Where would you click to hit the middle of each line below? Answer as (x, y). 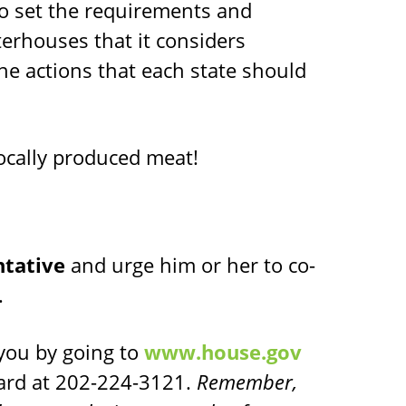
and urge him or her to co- (190, 265)
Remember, (247, 382)
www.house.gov (223, 352)
